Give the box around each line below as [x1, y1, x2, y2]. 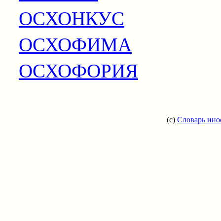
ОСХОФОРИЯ [19, 57, 138, 83]
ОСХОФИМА [19, 31, 132, 57]
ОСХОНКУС [19, 4, 124, 31]
